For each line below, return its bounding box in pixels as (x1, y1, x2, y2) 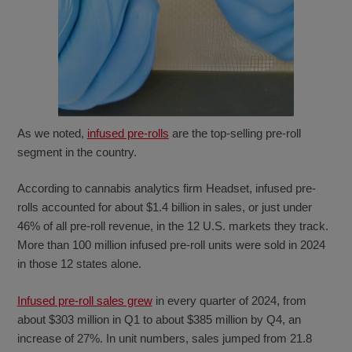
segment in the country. (16, 145, 137, 159)
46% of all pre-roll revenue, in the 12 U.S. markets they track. (16, 219, 328, 233)
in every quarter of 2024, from (152, 293, 306, 307)
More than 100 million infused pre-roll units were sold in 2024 (16, 238, 325, 252)
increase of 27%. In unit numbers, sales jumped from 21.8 (16, 331, 312, 345)
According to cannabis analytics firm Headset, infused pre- (16, 181, 316, 196)
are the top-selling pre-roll (168, 126, 301, 140)
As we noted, (16, 126, 87, 140)
